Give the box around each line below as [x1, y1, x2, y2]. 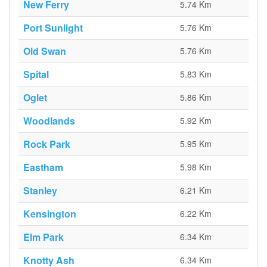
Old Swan [23, 44, 66, 58]
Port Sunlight [23, 21, 83, 35]
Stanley [23, 184, 57, 197]
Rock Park [23, 137, 70, 151]
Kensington [23, 207, 76, 221]
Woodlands [23, 114, 75, 128]
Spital [23, 67, 49, 81]
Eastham [23, 160, 63, 174]
